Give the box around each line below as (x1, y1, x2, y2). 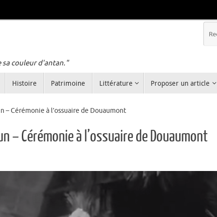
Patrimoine (50, 78, 85, 88)
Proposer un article (151, 78, 210, 88)
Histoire (12, 78, 37, 88)
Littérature (99, 78, 133, 88)
